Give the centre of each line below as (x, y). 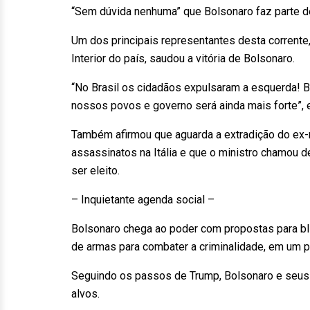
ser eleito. (95, 171)
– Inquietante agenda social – (143, 200)
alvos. (85, 294)
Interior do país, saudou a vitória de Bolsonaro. (183, 58)
